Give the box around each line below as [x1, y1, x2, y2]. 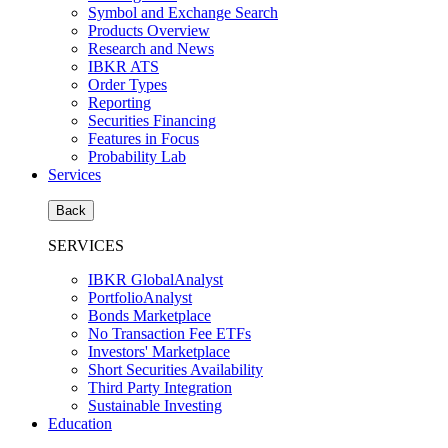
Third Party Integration [88, 379, 232, 396]
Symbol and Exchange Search [88, 4, 278, 21]
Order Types [88, 76, 167, 93]
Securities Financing [88, 112, 216, 129]
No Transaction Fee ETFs [88, 325, 251, 342]
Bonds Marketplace [88, 307, 211, 324]
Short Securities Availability [88, 361, 263, 378]
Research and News [88, 40, 214, 57]
